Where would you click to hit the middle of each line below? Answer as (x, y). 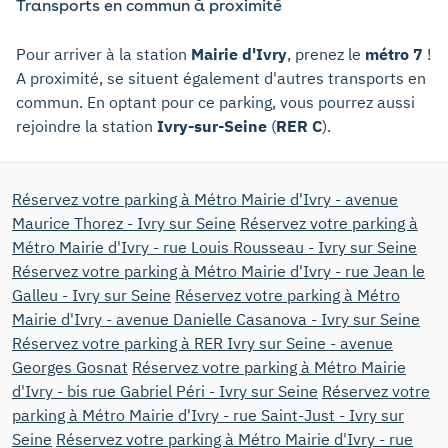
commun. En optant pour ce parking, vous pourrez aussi (215, 101)
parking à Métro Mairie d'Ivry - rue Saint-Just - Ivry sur (208, 414)
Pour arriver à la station (103, 53)
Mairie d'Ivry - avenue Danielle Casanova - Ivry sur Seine (216, 318)
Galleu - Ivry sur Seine (91, 294)
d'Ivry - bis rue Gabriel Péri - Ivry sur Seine (165, 390)
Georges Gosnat (70, 366)
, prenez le (326, 53)
